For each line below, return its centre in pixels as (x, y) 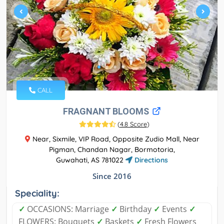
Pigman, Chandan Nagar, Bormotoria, (112, 150)
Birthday (135, 209)
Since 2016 (112, 176)
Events (174, 209)
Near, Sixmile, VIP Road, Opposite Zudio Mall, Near (115, 139)
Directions (150, 160)
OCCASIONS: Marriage (68, 209)
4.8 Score (133, 124)
